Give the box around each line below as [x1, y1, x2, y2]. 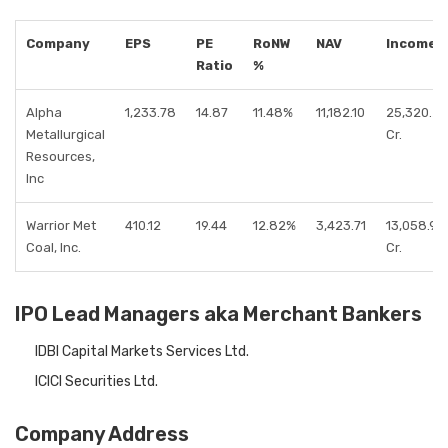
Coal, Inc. [26, 240, 81, 255]
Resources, [26, 149, 95, 164]
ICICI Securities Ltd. [35, 373, 158, 390]
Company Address [15, 422, 189, 446]
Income [386, 36, 437, 51]
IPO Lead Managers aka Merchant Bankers [15, 302, 422, 326]
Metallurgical [26, 127, 105, 142]
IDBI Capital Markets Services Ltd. [35, 343, 249, 360]
